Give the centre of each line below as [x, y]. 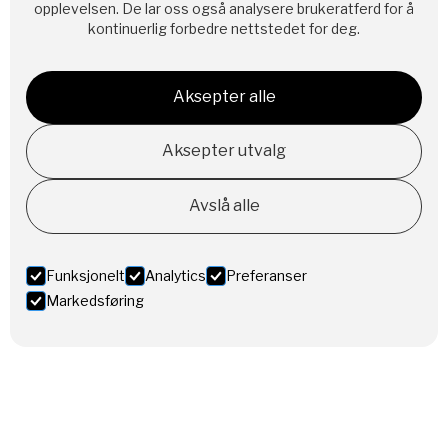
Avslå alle [224, 205]
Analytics [175, 275]
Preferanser [266, 275]
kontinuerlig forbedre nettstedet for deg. [224, 28]
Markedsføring [95, 300]
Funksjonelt [85, 275]
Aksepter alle [224, 96]
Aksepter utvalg [224, 150]
